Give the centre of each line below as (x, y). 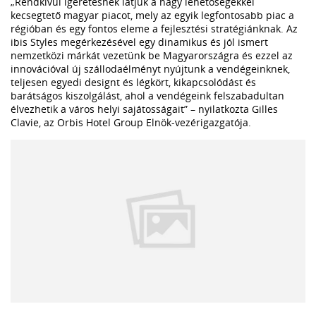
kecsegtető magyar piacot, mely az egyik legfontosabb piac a (152, 15)
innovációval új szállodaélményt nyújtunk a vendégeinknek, (150, 68)
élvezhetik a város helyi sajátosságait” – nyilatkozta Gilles (144, 109)
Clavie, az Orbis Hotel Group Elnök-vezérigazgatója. (131, 122)
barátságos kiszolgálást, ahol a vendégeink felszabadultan (147, 95)
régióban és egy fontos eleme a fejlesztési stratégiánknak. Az (154, 28)
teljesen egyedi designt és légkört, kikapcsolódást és (133, 82)
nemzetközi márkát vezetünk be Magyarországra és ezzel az (152, 55)
